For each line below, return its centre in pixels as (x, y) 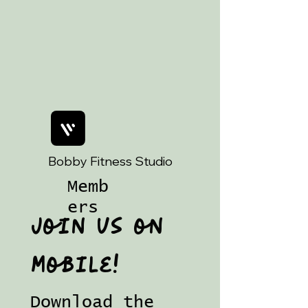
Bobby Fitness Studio (110, 161)
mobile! (75, 265)
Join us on (97, 227)
